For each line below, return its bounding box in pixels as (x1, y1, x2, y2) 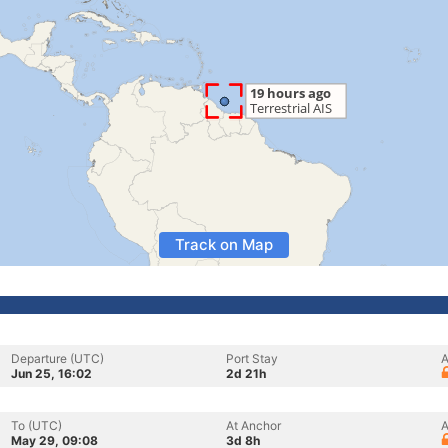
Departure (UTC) (11, 351, 104, 366)
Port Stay (226, 351, 278, 366)
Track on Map (175, 235, 273, 254)
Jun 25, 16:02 (11, 366, 92, 381)
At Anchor (226, 418, 281, 433)
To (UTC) (11, 418, 62, 433)
